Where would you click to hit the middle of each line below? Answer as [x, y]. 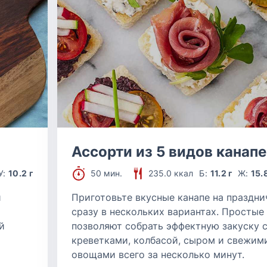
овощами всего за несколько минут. [158, 254]
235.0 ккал [171, 173]
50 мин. [106, 173]
